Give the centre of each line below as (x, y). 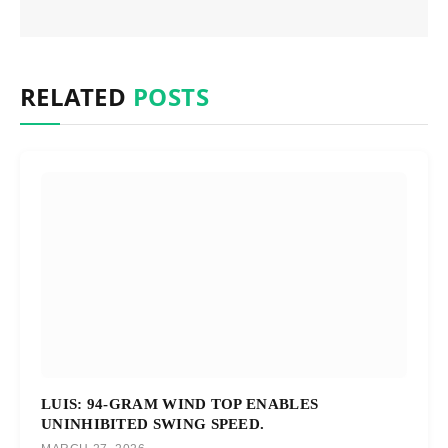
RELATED (76, 97)
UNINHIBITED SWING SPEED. (153, 423)
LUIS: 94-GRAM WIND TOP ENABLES (180, 403)
